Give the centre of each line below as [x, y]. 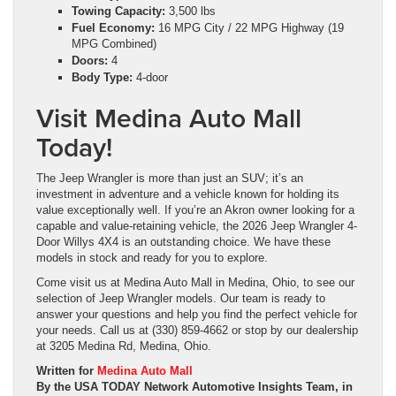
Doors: [90, 61]
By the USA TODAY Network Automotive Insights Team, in [194, 387]
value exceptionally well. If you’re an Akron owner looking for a [195, 210]
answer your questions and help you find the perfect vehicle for [197, 315]
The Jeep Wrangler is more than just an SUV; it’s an [170, 179]
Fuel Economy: [113, 28]
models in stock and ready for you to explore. [152, 258]
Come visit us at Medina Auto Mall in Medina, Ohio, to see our [195, 283]
